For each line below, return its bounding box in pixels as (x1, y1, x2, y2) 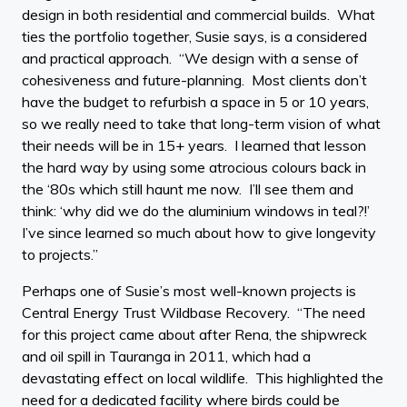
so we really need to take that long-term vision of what (22, 114, 381, 133)
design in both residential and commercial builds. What (22, 5, 375, 24)
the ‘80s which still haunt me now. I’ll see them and (22, 180, 353, 198)
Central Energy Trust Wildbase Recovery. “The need (22, 303, 365, 322)
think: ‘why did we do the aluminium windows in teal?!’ (22, 202, 373, 220)
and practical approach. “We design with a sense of (22, 49, 359, 67)
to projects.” (22, 245, 98, 263)
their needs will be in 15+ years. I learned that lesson (22, 136, 366, 154)
